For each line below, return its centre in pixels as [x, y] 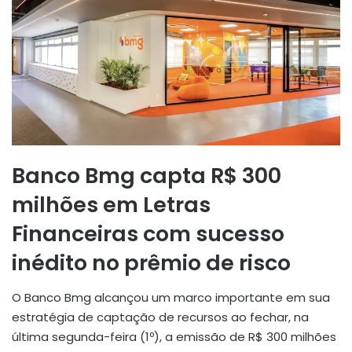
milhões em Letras [111, 204]
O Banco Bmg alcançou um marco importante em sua [171, 298]
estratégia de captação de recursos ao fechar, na [160, 317]
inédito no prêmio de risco [151, 262]
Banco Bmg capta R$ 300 [147, 175]
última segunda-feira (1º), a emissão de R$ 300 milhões [174, 337]
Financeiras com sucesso [148, 233]
